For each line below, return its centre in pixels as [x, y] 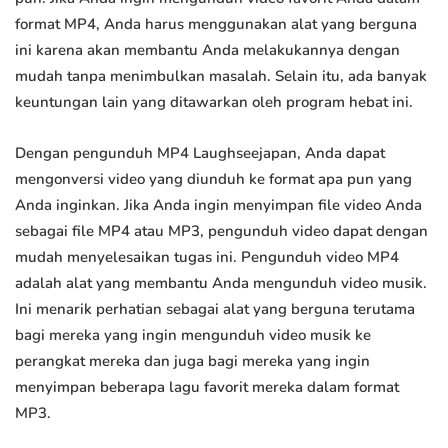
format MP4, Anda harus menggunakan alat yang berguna [216, 24]
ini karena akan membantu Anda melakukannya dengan [207, 50]
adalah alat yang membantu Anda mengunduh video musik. [221, 283]
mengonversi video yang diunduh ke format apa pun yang [213, 179]
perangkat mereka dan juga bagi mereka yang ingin [192, 361]
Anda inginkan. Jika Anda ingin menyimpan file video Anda [218, 205]
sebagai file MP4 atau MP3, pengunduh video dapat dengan [221, 231]
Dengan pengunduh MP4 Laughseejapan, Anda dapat [200, 153]
